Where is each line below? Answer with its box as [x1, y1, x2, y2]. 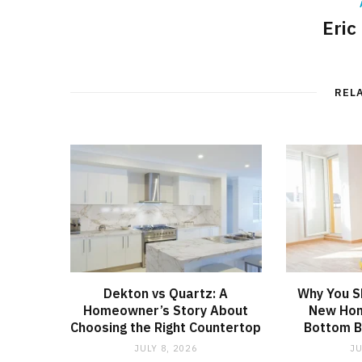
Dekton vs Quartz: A [103, 284, 229, 301]
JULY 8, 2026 [134, 342, 198, 354]
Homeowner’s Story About [83, 301, 249, 318]
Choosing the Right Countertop [70, 318, 262, 335]
